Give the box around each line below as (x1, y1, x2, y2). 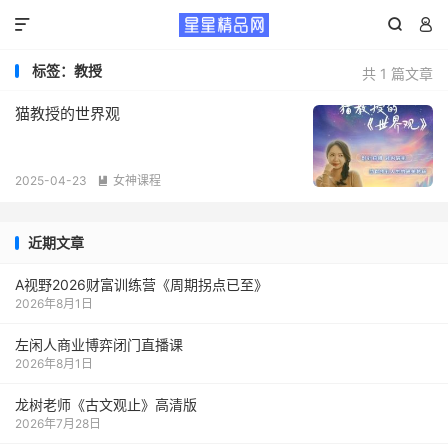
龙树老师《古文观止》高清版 (15, 396, 197, 413)
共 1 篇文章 (362, 65, 433, 82)
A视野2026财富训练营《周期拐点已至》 (15, 276, 268, 293)
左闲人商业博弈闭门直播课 (15, 336, 183, 353)
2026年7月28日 (15, 416, 101, 431)
